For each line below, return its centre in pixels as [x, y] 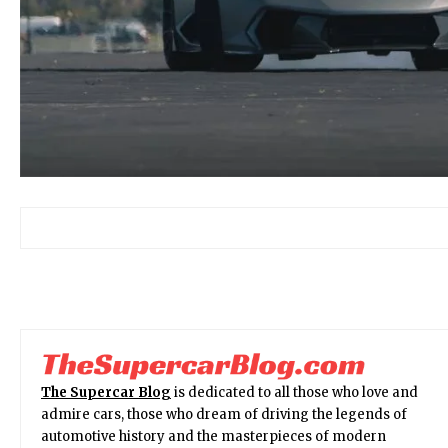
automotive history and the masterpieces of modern [213, 437]
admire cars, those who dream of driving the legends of [224, 415]
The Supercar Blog [106, 393]
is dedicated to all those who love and [294, 393]
